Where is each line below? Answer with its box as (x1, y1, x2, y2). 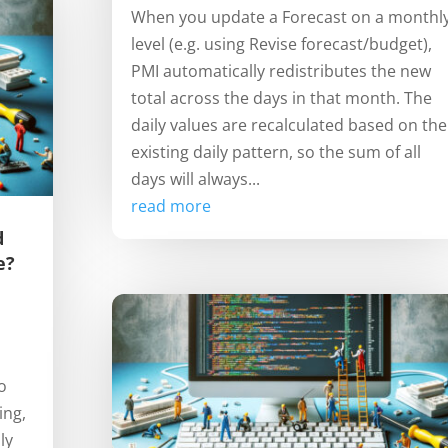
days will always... (130, 168, 260, 191)
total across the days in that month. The (130, 87, 432, 110)
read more (130, 195, 211, 218)
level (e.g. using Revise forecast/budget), (130, 33, 432, 56)
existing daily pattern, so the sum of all (130, 141, 421, 164)
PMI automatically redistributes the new (130, 60, 431, 83)
